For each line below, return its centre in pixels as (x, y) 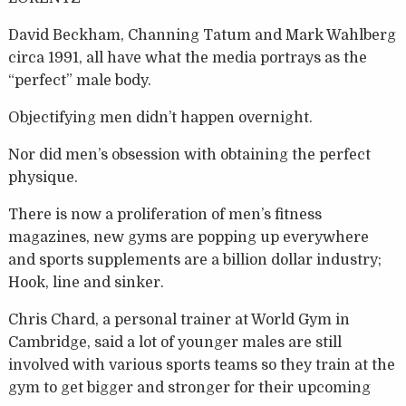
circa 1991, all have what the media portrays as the (187, 58)
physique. (43, 178)
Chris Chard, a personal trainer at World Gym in (179, 320)
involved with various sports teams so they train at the (201, 366)
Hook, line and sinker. (86, 283)
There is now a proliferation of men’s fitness (164, 215)
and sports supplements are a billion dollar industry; (194, 261)
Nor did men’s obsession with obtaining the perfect (189, 155)
